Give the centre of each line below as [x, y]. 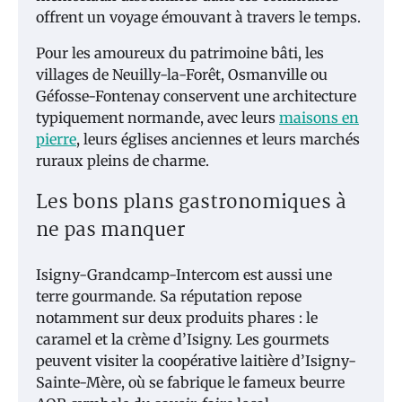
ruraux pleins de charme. [122, 160]
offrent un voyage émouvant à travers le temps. [198, 17]
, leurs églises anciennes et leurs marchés [218, 139]
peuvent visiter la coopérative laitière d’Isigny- [196, 361]
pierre [56, 139]
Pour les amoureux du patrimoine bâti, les [180, 52]
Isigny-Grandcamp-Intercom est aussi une [184, 275]
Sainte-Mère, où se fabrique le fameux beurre [190, 383]
